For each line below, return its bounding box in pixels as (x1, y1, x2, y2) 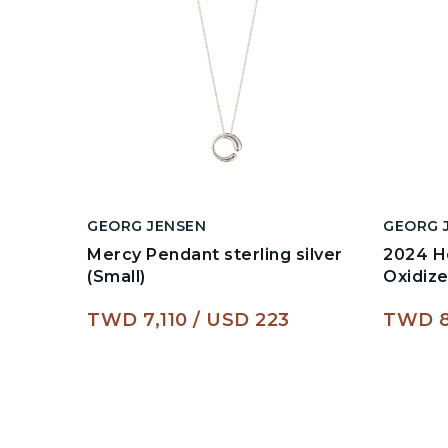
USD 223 (206, 309, 290, 332)
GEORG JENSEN (87, 217, 206, 236)
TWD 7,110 (87, 309, 188, 332)
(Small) (87, 267, 146, 287)
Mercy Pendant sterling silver (87, 245, 343, 265)
